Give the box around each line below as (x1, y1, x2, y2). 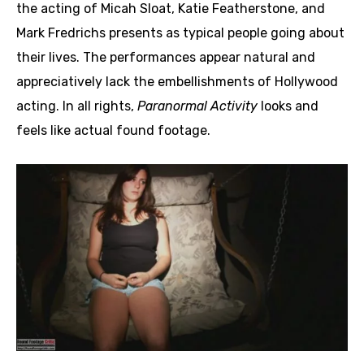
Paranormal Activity (137, 98, 258, 115)
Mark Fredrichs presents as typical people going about (16, 25, 344, 41)
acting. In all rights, (16, 98, 137, 115)
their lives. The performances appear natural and (16, 50, 315, 66)
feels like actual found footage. (16, 123, 210, 139)
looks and (258, 98, 318, 115)
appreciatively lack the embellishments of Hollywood (16, 74, 338, 90)
